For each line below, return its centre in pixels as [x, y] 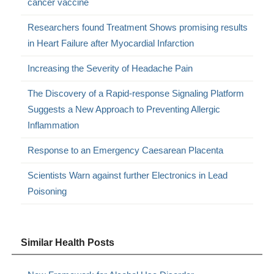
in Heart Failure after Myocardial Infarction [111, 43]
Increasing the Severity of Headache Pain [110, 68]
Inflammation [54, 125]
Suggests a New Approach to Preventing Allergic [124, 109]
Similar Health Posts [68, 242]
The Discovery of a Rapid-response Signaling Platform [136, 93]
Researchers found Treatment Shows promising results [138, 27]
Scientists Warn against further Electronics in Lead [128, 175]
